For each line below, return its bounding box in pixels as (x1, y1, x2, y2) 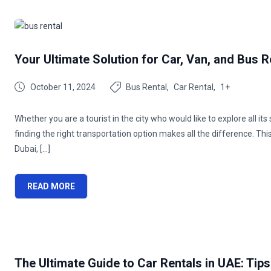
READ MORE (27, 181, 75, 191)
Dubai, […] (15, 144, 50, 154)
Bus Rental (126, 82, 167, 92)
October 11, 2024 (30, 82, 96, 92)
